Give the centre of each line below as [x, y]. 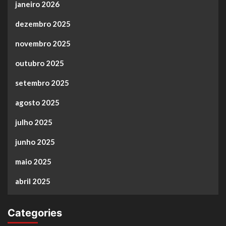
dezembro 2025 [43, 24]
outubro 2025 [40, 63]
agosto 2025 [37, 103]
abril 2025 [33, 181]
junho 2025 [35, 142]
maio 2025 [33, 162]
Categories [35, 213]
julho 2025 [34, 122]
